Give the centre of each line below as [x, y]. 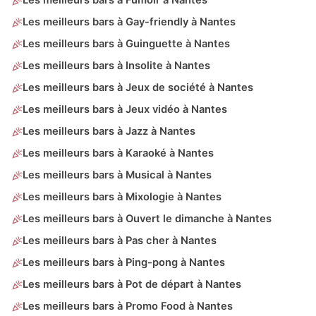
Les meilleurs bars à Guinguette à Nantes [126, 44]
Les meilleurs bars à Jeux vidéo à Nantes [125, 110]
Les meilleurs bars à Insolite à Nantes [116, 66]
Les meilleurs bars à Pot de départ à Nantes [132, 285]
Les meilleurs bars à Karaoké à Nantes [118, 153]
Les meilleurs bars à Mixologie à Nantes [122, 197]
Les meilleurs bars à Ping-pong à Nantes [124, 263]
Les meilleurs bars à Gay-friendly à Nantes [129, 22]
